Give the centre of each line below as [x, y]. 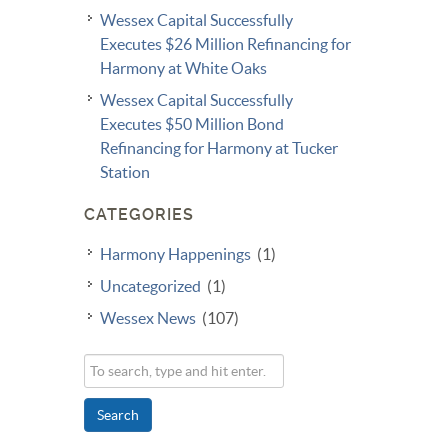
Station [125, 172]
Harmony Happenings [175, 254]
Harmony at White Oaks [183, 68]
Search [118, 415]
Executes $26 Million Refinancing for [225, 44]
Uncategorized [150, 286]
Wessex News [148, 318]
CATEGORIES [139, 214]
